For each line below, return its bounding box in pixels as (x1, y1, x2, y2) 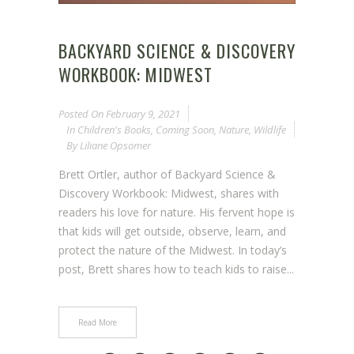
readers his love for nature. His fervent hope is (58, 205, 295, 220)
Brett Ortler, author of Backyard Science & (58, 167, 276, 183)
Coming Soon (156, 122, 214, 137)
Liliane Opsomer (80, 138, 151, 153)
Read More (78, 317, 117, 329)
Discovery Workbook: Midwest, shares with (58, 186, 279, 201)
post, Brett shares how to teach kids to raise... (58, 262, 294, 277)
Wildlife (254, 122, 286, 137)
